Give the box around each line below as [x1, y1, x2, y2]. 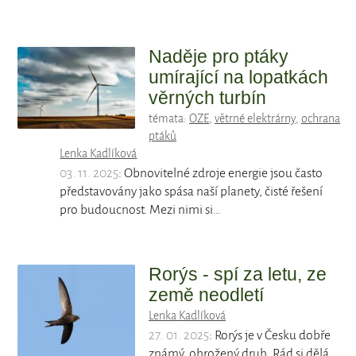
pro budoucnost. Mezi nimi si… [60, 203, 222, 218]
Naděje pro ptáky [149, 46, 288, 68]
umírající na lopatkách [149, 67, 328, 88]
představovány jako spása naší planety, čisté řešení [60, 184, 323, 199]
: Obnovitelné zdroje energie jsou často [118, 166, 323, 181]
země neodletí [149, 284, 264, 306]
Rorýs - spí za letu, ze [149, 264, 327, 285]
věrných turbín [149, 87, 266, 109]
